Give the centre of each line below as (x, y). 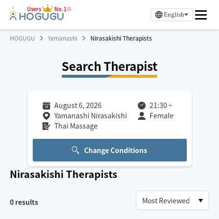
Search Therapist (109, 66)
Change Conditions (116, 150)
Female (161, 115)
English (174, 14)
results (26, 202)
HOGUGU (22, 38)
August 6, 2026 (78, 105)
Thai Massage (76, 126)
